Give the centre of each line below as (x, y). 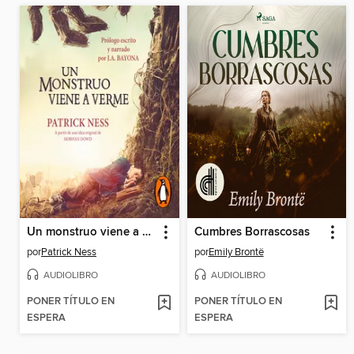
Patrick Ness (69, 252)
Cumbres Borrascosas (252, 232)
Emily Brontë (236, 252)
